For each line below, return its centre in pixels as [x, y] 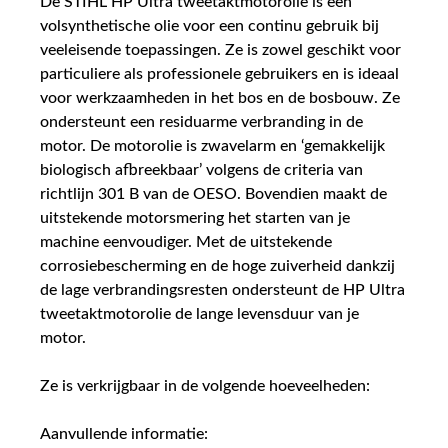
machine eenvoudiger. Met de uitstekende [186, 242]
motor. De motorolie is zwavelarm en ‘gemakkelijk [212, 146]
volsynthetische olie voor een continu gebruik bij [209, 26]
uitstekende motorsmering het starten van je [195, 218]
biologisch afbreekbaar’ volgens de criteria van [201, 170]
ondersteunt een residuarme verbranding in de [201, 122]
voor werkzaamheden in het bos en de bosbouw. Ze [220, 98]
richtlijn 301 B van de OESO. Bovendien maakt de [213, 194]
